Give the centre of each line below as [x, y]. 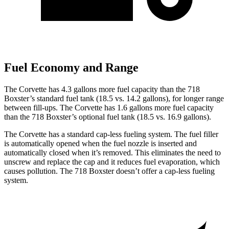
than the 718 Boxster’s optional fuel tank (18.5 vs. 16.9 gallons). [108, 117]
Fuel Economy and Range [71, 68]
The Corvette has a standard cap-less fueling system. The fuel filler [111, 134]
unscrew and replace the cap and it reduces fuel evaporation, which [112, 162]
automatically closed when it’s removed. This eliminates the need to [112, 152]
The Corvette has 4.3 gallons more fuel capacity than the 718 [102, 89]
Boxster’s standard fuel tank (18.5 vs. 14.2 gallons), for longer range [114, 98]
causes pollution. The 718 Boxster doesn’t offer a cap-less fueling [109, 171]
